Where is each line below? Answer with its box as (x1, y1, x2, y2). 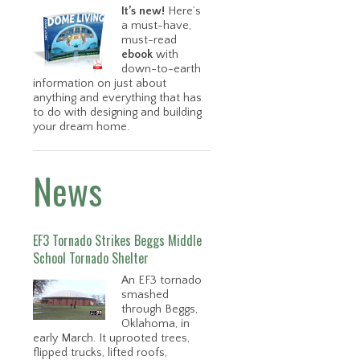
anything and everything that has (33, 91, 202, 104)
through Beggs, (121, 302, 198, 316)
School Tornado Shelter (33, 247, 149, 268)
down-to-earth (121, 62, 201, 76)
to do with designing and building (33, 105, 202, 119)
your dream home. (33, 120, 129, 133)
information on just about (33, 76, 166, 90)
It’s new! (121, 4, 165, 18)
